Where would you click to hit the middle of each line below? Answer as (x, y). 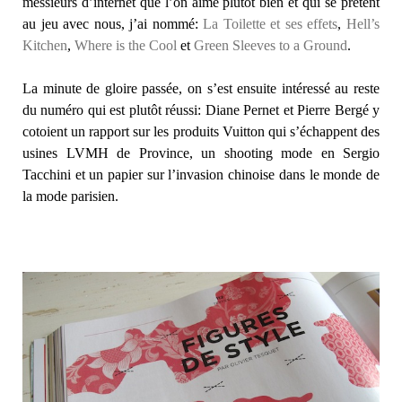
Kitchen (45, 46)
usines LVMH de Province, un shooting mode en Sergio (201, 153)
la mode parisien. (70, 197)
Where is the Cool (126, 46)
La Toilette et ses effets (271, 24)
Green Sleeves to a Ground (271, 46)
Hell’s (363, 24)
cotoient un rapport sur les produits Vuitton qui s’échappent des (201, 132)
